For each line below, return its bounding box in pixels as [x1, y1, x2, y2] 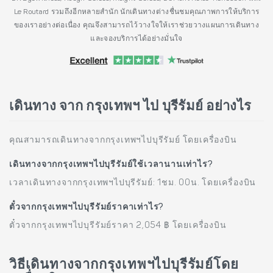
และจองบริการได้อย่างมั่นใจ [90, 35, 183, 43]
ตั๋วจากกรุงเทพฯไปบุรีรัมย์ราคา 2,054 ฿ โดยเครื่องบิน [9, 221, 227, 230]
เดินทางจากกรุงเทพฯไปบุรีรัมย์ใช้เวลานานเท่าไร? [9, 160, 213, 169]
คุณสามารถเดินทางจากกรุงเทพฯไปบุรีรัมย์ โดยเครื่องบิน [9, 136, 237, 145]
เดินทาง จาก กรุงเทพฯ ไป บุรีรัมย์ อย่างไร [9, 100, 252, 114]
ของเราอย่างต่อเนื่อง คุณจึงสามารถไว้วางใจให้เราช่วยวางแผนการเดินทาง [13, 21, 260, 29]
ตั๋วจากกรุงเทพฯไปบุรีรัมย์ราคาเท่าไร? [9, 203, 165, 212]
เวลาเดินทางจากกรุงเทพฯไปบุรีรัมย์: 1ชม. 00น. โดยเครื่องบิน [9, 179, 257, 188]
